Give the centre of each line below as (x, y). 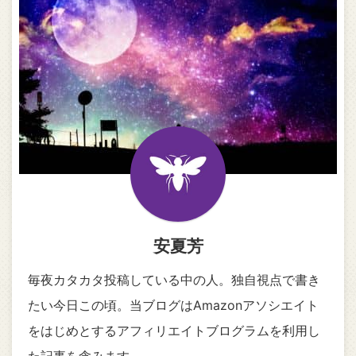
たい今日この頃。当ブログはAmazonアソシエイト (173, 305)
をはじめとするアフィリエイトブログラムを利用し (174, 330)
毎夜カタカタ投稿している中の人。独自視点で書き (174, 279)
